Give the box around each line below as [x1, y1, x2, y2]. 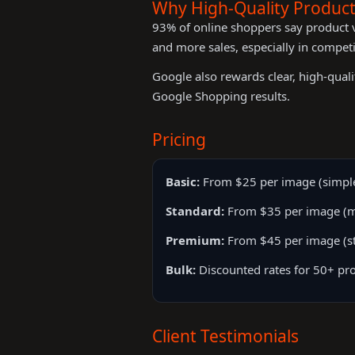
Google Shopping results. [152, 88, 290, 104]
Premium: [166, 232, 224, 248]
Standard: [166, 203, 224, 219]
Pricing [152, 128, 206, 151]
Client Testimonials [152, 325, 299, 347]
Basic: [166, 174, 200, 189]
